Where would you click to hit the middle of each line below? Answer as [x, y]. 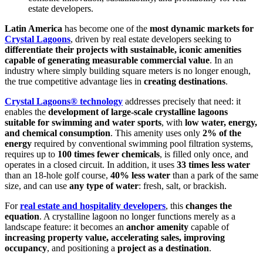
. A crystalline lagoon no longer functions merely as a [137, 217]
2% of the [222, 133]
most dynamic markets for [202, 29]
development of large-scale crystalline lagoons [138, 112]
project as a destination [163, 248]
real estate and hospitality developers [93, 206]
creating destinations [185, 82]
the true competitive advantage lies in [74, 82]
